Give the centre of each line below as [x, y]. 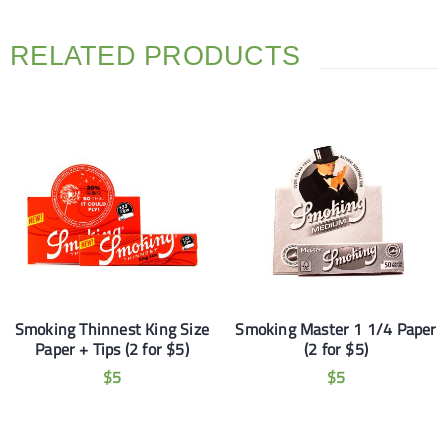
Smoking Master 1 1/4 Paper [336, 329]
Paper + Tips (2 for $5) [112, 349]
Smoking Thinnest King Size [112, 329]
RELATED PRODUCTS [155, 56]
